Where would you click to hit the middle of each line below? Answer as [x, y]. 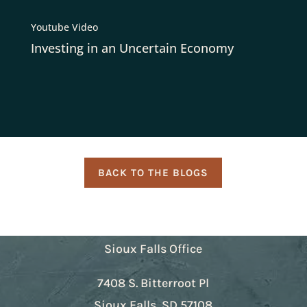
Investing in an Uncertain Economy [132, 48]
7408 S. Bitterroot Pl [153, 283]
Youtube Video [64, 27]
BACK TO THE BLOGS [153, 172]
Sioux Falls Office [153, 249]
